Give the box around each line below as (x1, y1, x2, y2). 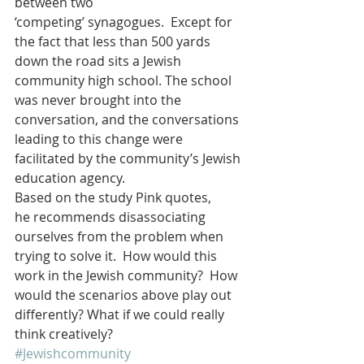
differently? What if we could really (15, 305, 227, 323)
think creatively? (15, 324, 113, 343)
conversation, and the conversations (15, 110, 242, 128)
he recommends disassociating (15, 207, 209, 226)
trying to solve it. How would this (15, 246, 220, 265)
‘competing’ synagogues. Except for (15, 12, 236, 31)
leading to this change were (15, 129, 186, 148)
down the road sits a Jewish (15, 51, 184, 70)
